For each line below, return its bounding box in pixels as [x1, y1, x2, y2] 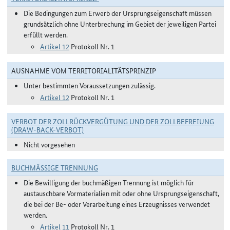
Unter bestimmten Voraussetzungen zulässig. [24, 80, 156, 90]
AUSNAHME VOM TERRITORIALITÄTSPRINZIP [11, 65, 156, 75]
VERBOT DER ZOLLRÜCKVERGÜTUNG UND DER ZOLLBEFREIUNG [11, 116, 214, 126]
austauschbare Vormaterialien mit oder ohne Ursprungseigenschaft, [24, 188, 219, 198]
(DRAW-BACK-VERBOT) [11, 124, 84, 135]
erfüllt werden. [24, 29, 68, 40]
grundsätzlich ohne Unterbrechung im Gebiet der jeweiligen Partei [24, 18, 216, 29]
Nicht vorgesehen [24, 139, 75, 149]
